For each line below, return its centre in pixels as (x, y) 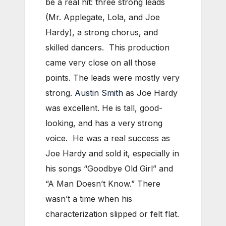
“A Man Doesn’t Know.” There (103, 184)
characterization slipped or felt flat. (112, 214)
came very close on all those (101, 63)
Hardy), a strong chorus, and (102, 33)
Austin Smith (99, 93)
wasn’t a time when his (89, 199)
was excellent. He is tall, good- (104, 108)
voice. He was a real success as (108, 138)
